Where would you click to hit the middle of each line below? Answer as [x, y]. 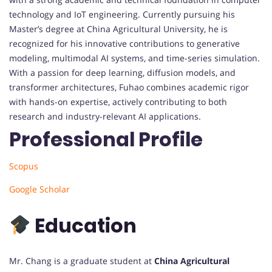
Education [86, 225]
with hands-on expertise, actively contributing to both [118, 102]
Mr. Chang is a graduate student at [82, 261]
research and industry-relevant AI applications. [105, 117]
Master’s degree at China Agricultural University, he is [118, 29]
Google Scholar [39, 189]
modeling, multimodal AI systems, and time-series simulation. [134, 58]
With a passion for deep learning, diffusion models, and [122, 73]
